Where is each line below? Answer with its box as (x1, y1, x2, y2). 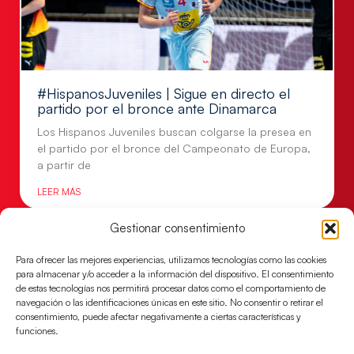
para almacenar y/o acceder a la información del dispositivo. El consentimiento (16, 267, 333, 280)
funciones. (16, 324, 58, 337)
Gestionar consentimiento (109, 220, 245, 235)
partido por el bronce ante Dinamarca (37, 99, 277, 117)
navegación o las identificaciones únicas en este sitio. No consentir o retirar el (16, 296, 323, 308)
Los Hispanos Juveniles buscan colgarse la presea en (37, 124, 311, 138)
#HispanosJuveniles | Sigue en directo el (37, 84, 290, 102)
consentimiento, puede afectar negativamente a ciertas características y (16, 310, 301, 322)
